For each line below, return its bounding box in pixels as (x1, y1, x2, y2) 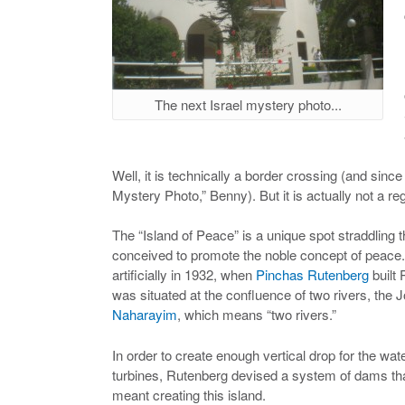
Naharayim (112, 305, 177, 324)
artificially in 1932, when (112, 265, 256, 284)
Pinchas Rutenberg (256, 265, 369, 284)
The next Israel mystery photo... (154, 94, 342, 114)
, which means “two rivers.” (177, 305, 336, 324)
